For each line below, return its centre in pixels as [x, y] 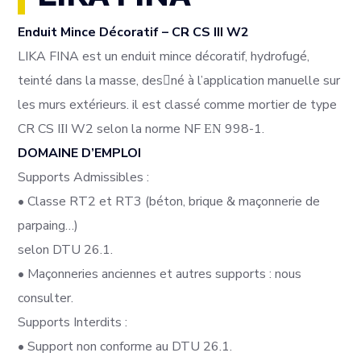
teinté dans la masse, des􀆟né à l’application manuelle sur [179, 81]
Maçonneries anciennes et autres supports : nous [163, 274]
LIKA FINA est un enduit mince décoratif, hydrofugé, [164, 57]
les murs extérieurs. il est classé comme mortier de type [178, 105]
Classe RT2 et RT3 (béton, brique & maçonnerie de [172, 202]
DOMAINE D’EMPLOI [80, 154]
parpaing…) [48, 226]
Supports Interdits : [73, 323]
